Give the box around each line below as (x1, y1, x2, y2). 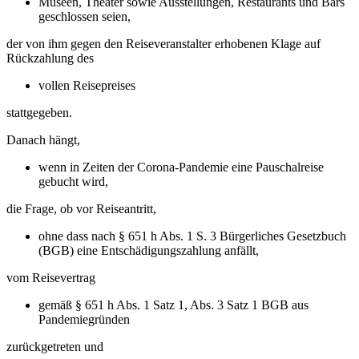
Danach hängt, (6, 133, 83, 147)
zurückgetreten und (6, 340, 107, 354)
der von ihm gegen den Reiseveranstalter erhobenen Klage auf (6, 37, 321, 51)
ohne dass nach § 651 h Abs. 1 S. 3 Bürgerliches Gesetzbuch (38, 229, 346, 244)
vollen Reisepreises (38, 79, 139, 93)
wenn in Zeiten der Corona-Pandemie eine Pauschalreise (38, 160, 324, 175)
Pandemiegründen (38, 313, 133, 327)
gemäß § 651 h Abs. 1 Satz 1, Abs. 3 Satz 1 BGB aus (38, 298, 309, 313)
